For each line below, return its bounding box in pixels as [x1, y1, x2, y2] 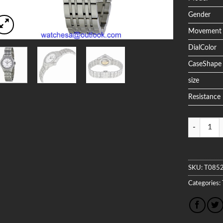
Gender [188, 10, 211, 18]
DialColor [188, 43, 217, 51]
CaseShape [188, 60, 222, 68]
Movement [188, 27, 222, 35]
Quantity [188, 118, 216, 126]
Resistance [188, 93, 221, 101]
